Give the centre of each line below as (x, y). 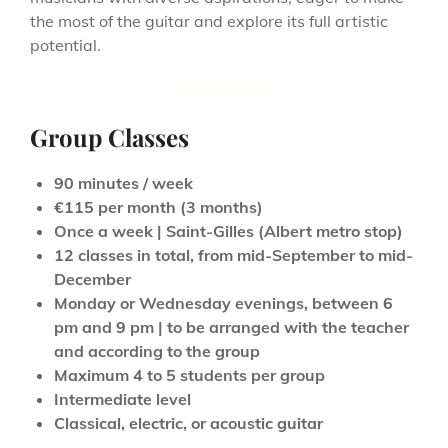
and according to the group (157, 350)
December (92, 278)
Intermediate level (122, 398)
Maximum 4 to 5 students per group (189, 374)
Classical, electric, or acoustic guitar (188, 422)
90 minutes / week (123, 182)
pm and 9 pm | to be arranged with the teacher (231, 326)
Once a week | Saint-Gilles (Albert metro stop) (228, 230)
